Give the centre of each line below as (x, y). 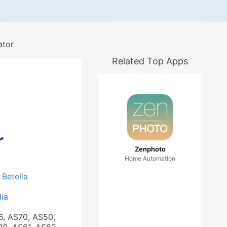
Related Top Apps (150, 61)
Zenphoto (150, 149)
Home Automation (150, 158)
